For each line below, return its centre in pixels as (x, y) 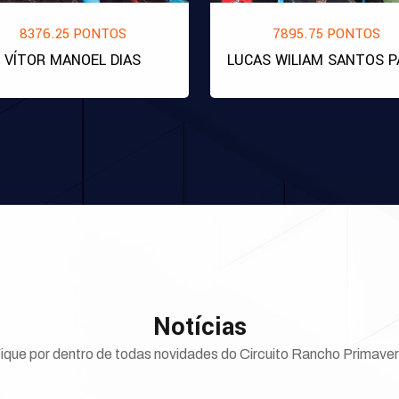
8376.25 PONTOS (73, 33)
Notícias (199, 327)
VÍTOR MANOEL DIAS (73, 60)
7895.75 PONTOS (326, 34)
